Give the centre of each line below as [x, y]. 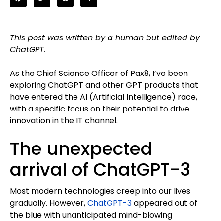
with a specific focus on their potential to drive [100, 109]
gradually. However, [49, 203]
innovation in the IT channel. [64, 120]
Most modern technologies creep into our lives [100, 191]
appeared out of [165, 203]
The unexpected [81, 148]
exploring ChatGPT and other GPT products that [104, 85]
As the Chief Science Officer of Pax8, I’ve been [99, 73]
